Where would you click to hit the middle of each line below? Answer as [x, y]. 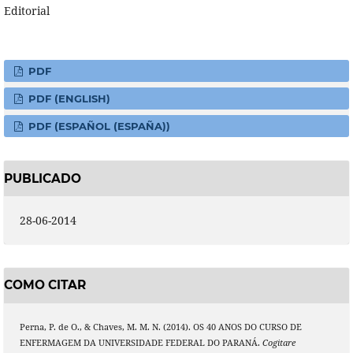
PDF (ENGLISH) [68, 99]
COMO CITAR [45, 285]
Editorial [26, 11]
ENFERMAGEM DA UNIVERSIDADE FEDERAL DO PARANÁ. [141, 342]
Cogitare [279, 342]
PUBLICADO [42, 178]
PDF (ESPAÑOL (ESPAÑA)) [98, 126]
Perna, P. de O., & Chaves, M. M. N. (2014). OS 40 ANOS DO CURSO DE [160, 327]
